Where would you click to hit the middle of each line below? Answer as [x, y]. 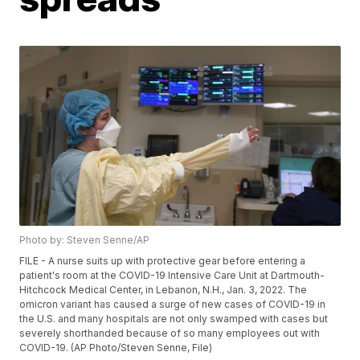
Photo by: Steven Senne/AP [85, 240]
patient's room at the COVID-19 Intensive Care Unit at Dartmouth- [172, 276]
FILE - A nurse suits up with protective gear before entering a [163, 261]
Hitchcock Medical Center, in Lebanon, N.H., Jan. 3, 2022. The [164, 290]
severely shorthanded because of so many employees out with [170, 333]
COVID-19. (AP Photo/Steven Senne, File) [116, 348]
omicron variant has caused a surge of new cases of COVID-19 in [173, 305]
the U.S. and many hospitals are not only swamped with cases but [174, 319]
